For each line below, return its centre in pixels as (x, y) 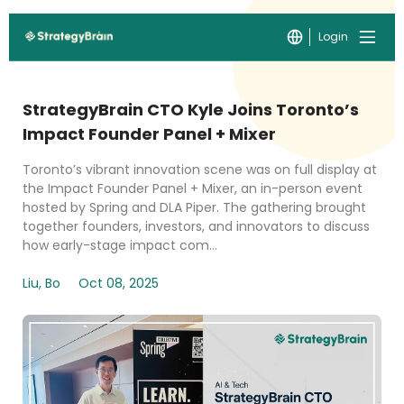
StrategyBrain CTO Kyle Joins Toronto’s (191, 110)
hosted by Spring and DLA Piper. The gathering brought (194, 207)
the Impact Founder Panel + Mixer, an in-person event (193, 188)
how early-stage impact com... (120, 245)
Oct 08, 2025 (119, 283)
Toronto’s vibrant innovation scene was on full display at (200, 170)
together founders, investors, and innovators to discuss (196, 226)
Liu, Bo (41, 283)
